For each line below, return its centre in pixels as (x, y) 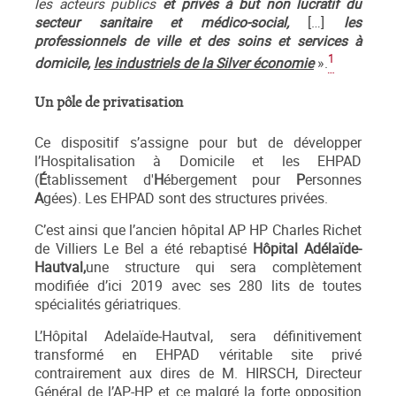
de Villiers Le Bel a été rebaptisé (144, 249)
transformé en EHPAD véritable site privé (198, 355)
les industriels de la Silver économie (204, 64)
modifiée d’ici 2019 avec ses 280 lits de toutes (198, 286)
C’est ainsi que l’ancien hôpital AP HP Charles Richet (198, 231)
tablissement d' (100, 180)
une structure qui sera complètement (224, 268)
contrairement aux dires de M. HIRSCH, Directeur (198, 374)
